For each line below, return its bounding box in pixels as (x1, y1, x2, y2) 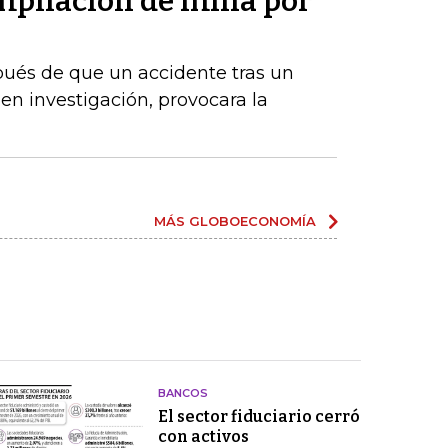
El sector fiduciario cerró (157, 407, 360, 427)
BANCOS (157, 386, 208, 401)
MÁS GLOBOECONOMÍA (154, 213, 316, 230)
